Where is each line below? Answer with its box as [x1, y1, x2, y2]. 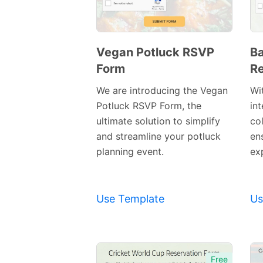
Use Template [96, 193, 164, 205]
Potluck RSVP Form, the [96, 100, 201, 112]
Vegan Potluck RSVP [96, 45, 214, 60]
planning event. [96, 146, 164, 158]
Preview [134, 63, 167, 73]
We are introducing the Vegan [96, 85, 228, 97]
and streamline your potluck [96, 130, 221, 143]
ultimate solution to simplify [96, 115, 220, 127]
